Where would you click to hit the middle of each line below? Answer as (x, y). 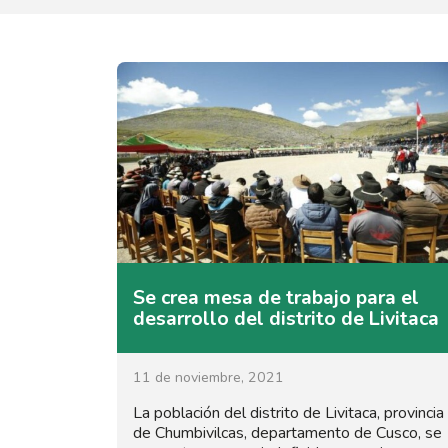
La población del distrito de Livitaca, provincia (288, 412)
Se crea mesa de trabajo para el (276, 297)
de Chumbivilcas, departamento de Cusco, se (287, 432)
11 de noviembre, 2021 (208, 377)
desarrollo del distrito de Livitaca (286, 318)
